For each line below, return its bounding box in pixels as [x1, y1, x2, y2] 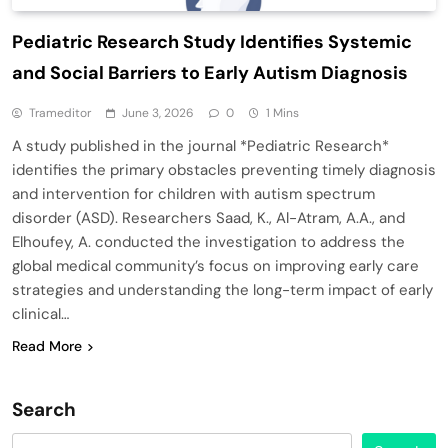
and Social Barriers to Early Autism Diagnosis [12, 60, 408, 85]
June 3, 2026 [122, 104, 194, 121]
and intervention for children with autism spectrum [12, 183, 375, 204]
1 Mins [266, 104, 299, 121]
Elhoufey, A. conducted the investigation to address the [12, 231, 405, 252]
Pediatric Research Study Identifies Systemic [12, 29, 412, 54]
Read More [12, 336, 82, 355]
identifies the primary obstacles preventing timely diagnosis [12, 159, 436, 180]
